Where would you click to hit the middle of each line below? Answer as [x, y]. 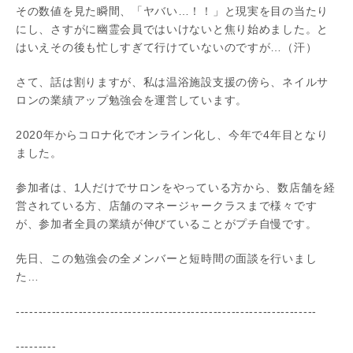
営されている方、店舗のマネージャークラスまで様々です [167, 206]
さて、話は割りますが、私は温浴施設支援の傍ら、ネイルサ [172, 82]
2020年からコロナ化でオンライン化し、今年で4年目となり [172, 135]
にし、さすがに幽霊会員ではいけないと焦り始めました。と [172, 30]
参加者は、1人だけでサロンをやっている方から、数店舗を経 [176, 188]
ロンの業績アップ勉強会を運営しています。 [132, 100]
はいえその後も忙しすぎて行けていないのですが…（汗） [167, 48]
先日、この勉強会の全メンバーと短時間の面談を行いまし [167, 259]
